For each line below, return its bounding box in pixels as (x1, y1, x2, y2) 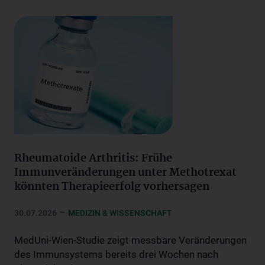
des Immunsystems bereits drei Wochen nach (14, 248, 218, 260)
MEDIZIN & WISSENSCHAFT (68, 208, 172, 218)
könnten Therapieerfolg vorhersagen (14, 178, 209, 196)
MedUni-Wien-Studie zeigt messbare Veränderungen (14, 234, 247, 246)
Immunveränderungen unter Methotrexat (14, 164, 237, 182)
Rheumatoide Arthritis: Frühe (14, 150, 172, 167)
